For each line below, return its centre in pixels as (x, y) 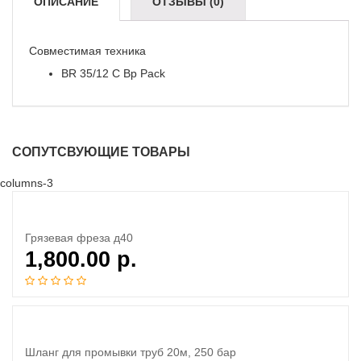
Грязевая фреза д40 (79, 238)
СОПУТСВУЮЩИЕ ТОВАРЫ (101, 152)
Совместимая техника (87, 51)
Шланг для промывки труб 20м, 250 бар (131, 352)
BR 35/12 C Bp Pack (113, 73)
